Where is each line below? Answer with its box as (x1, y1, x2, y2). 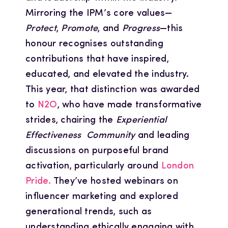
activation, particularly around (25, 161, 161, 171)
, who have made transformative (57, 100, 202, 110)
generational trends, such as (25, 207, 152, 217)
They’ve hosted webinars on (51, 176, 178, 186)
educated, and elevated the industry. (25, 69, 189, 79)
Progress (122, 23, 160, 34)
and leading (135, 130, 190, 140)
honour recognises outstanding (25, 39, 163, 49)
